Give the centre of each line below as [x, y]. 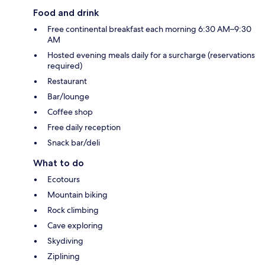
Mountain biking [77, 195]
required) [65, 66]
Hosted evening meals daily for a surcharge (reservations [151, 55]
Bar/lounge [68, 97]
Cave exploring [75, 226]
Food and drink [66, 13]
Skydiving [65, 241]
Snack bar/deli [74, 143]
